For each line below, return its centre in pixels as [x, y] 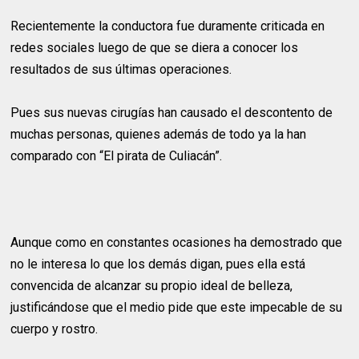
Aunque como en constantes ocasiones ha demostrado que [177, 242]
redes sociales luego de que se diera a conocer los [155, 48]
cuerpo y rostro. [54, 329]
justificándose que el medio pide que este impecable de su [177, 307]
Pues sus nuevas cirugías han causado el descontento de [172, 113]
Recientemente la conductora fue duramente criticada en [168, 26]
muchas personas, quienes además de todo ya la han [159, 134]
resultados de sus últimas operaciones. [121, 69]
